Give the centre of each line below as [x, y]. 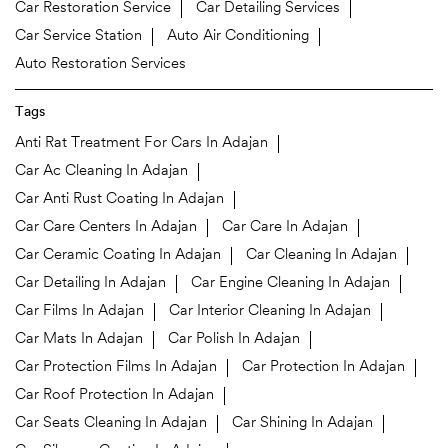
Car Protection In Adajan [323, 368]
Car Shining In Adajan [302, 424]
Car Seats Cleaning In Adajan [111, 424]
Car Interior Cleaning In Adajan [270, 312]
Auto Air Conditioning [238, 37]
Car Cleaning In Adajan [321, 256]
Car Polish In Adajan [234, 340]
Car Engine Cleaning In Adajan [290, 284]
